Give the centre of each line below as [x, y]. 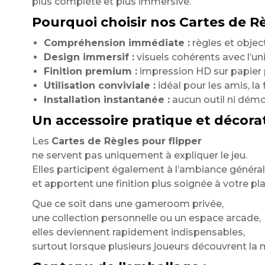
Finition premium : [90, 71]
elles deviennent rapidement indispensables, [138, 232]
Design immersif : [89, 57]
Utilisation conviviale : [99, 85]
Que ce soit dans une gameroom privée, [127, 204]
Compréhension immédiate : [117, 43]
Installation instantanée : [106, 100]
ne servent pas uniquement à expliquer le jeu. [139, 155]
